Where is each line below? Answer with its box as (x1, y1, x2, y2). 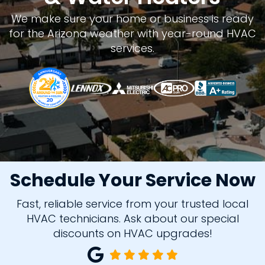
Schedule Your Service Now (9, 168, 256, 193)
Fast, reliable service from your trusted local (17, 196, 248, 211)
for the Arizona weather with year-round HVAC (9, 26, 256, 41)
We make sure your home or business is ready (11, 11, 254, 26)
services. (111, 41, 154, 56)
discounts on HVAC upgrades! (53, 226, 212, 241)
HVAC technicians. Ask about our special (26, 211, 239, 226)
